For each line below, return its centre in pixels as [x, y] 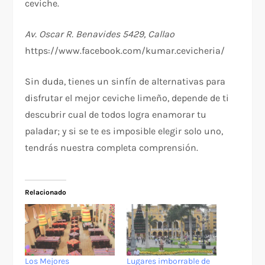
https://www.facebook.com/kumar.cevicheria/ [125, 51]
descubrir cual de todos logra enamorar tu [116, 115]
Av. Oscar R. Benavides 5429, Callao [100, 34]
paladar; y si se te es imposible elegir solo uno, [124, 131]
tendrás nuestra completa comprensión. [112, 148]
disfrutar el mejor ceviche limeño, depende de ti [127, 98]
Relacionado [46, 193]
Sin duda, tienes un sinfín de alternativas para [125, 82]
